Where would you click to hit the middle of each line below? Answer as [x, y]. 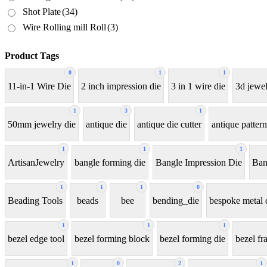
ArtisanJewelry [36, 162]
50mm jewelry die [42, 124]
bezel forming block [112, 238]
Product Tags [32, 56]
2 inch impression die [121, 86]
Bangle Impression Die [199, 162]
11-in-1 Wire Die [39, 86]
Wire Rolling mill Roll [64, 27]
